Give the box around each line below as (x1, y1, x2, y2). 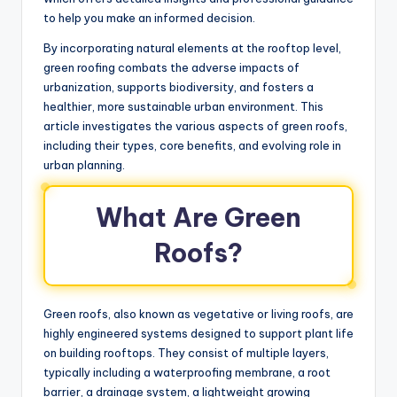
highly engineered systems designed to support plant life (43, 325, 354, 340)
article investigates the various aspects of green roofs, (43, 118, 347, 133)
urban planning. (43, 157, 125, 172)
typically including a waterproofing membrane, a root (43, 364, 331, 379)
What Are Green (96, 200, 301, 234)
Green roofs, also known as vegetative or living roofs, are (43, 306, 354, 321)
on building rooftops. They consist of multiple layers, (43, 345, 329, 360)
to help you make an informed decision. (43, 10, 255, 25)
